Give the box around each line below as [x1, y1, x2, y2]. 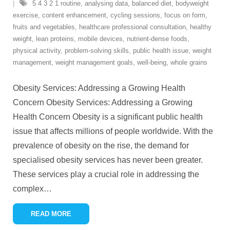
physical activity [13, 47, 61, 54]
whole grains [170, 59, 207, 66]
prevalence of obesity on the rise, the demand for [13, 141, 189, 150]
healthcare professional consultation [79, 23, 186, 31]
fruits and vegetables [13, 23, 75, 31]
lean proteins [36, 35, 74, 43]
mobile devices [78, 35, 123, 43]
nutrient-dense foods [127, 35, 187, 43]
